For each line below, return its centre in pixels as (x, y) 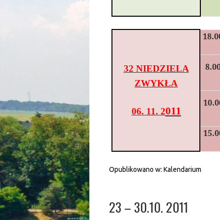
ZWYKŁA (156, 83)
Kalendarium (182, 169)
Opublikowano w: (136, 169)
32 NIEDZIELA (156, 69)
